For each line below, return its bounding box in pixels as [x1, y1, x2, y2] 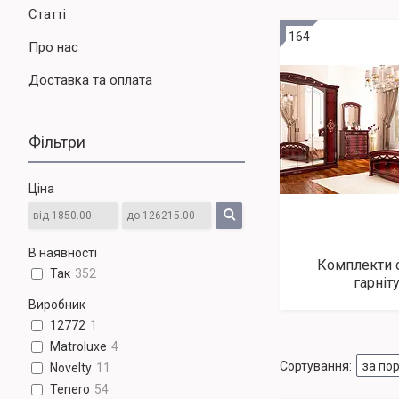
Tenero [50, 382, 91, 397]
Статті [28, 5, 66, 22]
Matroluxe [50, 339, 108, 354]
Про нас [28, 38, 78, 55]
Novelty [50, 361, 93, 376]
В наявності [28, 245, 97, 260]
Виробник [28, 297, 85, 312]
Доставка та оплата [28, 71, 152, 88]
